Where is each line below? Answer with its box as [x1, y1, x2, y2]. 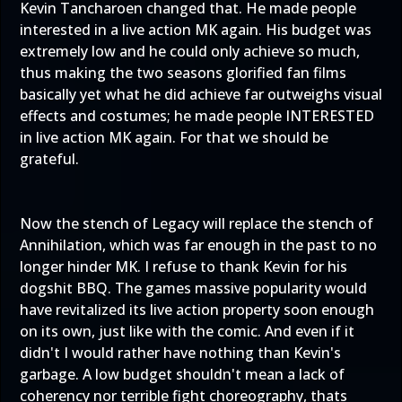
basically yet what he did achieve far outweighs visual [20, 84, 382, 104]
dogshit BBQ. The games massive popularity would [20, 278, 367, 298]
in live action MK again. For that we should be [20, 127, 328, 147]
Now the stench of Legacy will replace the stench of [20, 214, 373, 233]
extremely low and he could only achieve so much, [20, 41, 360, 61]
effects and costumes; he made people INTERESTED [20, 106, 374, 126]
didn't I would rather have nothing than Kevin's [20, 343, 341, 363]
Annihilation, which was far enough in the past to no [20, 235, 377, 255]
